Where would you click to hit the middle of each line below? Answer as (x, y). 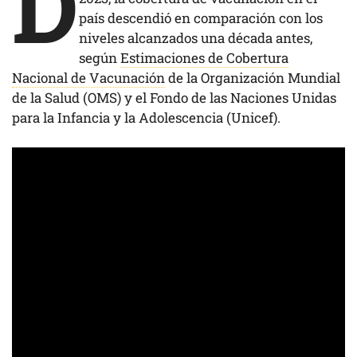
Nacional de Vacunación (88, 77)
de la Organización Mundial (253, 77)
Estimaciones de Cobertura (204, 57)
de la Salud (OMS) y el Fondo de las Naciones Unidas (174, 97)
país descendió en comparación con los (201, 18)
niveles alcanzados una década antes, (196, 37)
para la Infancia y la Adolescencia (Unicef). (146, 117)
